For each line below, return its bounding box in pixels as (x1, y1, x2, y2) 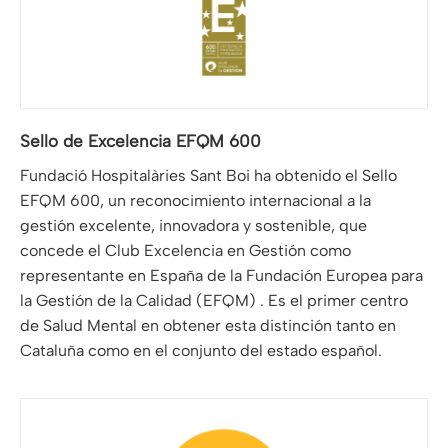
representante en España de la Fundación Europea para (20, 266, 423, 286)
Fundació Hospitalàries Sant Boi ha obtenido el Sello (20, 166, 397, 186)
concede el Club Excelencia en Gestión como (20, 241, 351, 261)
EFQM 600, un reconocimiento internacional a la (20, 191, 371, 211)
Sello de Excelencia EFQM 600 (20, 131, 261, 152)
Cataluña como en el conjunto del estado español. (20, 341, 382, 361)
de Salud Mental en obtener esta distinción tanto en (20, 316, 396, 336)
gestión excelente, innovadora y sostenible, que (20, 216, 367, 236)
